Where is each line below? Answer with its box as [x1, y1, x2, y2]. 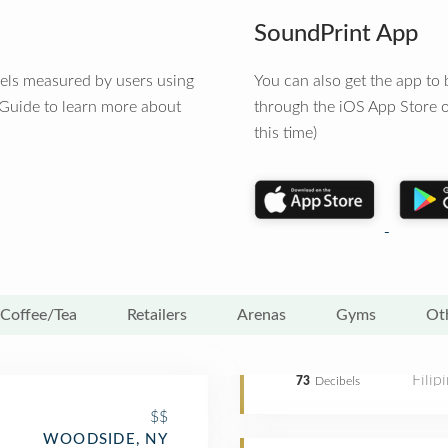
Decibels [315, 375, 360, 387]
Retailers [127, 307, 187, 323]
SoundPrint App [254, 22, 418, 46]
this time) [254, 125, 317, 141]
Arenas [237, 307, 286, 323]
